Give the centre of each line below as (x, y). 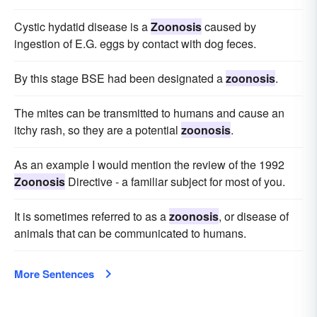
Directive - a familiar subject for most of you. (175, 182)
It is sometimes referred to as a (92, 217)
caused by (229, 27)
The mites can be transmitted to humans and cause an (149, 113)
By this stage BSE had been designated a (120, 79)
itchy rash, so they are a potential (98, 130)
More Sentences (54, 274)
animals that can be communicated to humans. (130, 234)
